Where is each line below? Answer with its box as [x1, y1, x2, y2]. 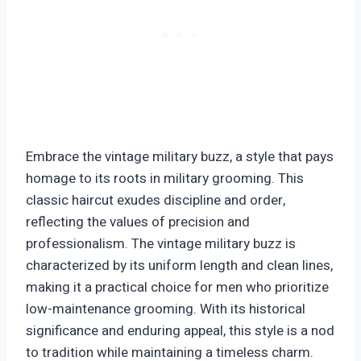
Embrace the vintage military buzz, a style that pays [26, 147, 334, 168]
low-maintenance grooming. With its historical [26, 299, 305, 320]
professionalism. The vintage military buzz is [26, 234, 296, 255]
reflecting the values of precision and [26, 212, 250, 233]
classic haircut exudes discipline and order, [26, 190, 285, 211]
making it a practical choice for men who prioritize [26, 277, 329, 298]
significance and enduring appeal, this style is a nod [26, 321, 334, 342]
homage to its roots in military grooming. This [26, 168, 304, 189]
